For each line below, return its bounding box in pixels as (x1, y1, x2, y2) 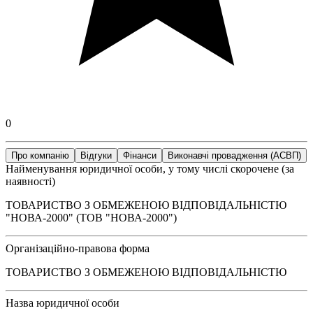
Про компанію (11, 150, 69, 161)
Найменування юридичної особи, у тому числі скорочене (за (6, 162, 294, 175)
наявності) (6, 175, 55, 187)
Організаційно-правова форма (6, 242, 150, 254)
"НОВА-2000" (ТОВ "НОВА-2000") (6, 211, 177, 224)
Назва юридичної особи (6, 296, 119, 309)
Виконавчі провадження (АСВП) (168, 150, 301, 161)
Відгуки (80, 150, 112, 161)
